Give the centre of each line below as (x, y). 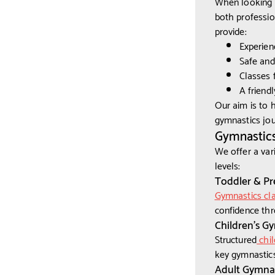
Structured (236, 239)
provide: (230, 31)
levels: (227, 165)
